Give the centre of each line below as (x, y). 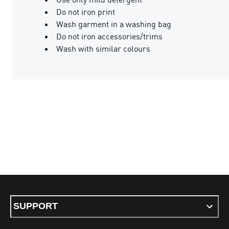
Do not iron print (86, 12)
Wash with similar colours (103, 48)
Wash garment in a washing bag (114, 24)
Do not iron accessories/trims (109, 36)
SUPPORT (36, 206)
